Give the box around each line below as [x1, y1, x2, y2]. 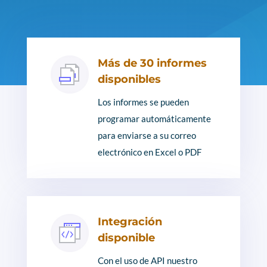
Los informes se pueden [97, 96, 189, 107]
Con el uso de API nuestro [97, 254, 197, 266]
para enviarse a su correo [97, 129, 196, 141]
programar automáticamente [97, 113, 211, 124]
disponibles [97, 72, 161, 86]
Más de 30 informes [97, 56, 207, 70]
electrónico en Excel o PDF [97, 146, 201, 157]
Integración [97, 215, 162, 228]
